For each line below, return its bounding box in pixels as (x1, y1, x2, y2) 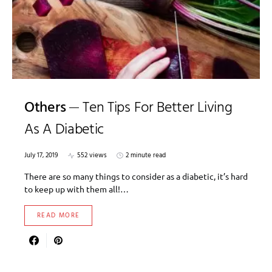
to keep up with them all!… (24, 183, 129, 195)
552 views (77, 150, 107, 161)
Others (24, 97, 66, 120)
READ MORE (37, 210, 80, 222)
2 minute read (126, 150, 166, 161)
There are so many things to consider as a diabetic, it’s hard (24, 171, 248, 182)
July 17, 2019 (24, 150, 58, 161)
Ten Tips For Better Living (83, 97, 233, 120)
